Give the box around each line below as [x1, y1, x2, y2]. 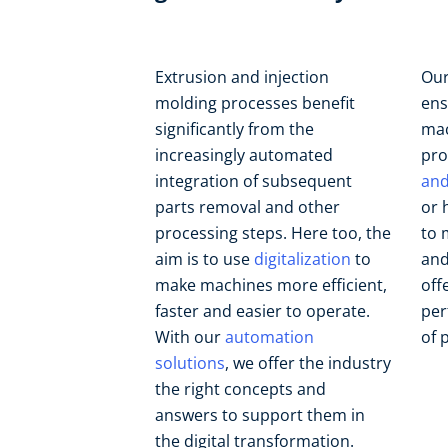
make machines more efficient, [155, 274, 387, 296]
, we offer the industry [225, 352, 391, 374]
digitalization [254, 248, 351, 270]
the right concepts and [155, 378, 326, 400]
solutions [155, 352, 225, 374]
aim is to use [155, 248, 254, 270]
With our [155, 326, 225, 348]
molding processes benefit [155, 92, 355, 114]
